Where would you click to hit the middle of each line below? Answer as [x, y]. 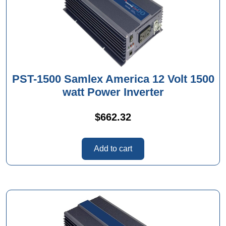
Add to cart [113, 148]
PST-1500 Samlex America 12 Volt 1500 [113, 79]
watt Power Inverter [113, 92]
